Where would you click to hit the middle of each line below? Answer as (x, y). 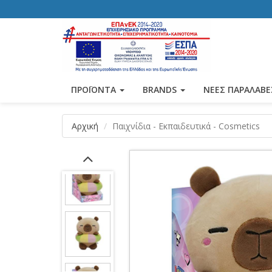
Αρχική (85, 126)
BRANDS (161, 90)
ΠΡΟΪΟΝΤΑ (95, 90)
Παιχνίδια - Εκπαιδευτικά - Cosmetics (186, 126)
